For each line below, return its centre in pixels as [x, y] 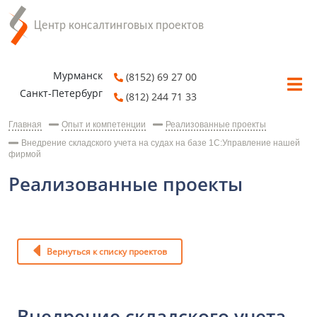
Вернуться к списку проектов [103, 252]
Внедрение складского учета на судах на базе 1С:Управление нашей [161, 143]
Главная [25, 125]
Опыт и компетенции [104, 125]
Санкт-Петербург [62, 93]
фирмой [25, 155]
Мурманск [78, 76]
